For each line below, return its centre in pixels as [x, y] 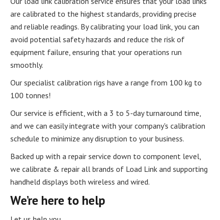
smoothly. [27, 65]
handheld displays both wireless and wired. [80, 181]
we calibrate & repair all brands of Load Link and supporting [109, 169]
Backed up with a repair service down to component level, [106, 156]
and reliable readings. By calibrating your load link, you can [105, 26]
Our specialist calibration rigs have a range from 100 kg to [106, 82]
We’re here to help [58, 200]
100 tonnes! [31, 95]
